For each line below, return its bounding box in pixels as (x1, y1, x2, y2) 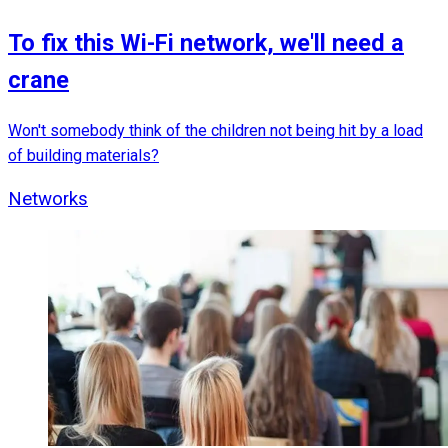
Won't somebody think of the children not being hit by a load (8, 121, 423, 141)
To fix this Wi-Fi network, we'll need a (8, 28, 404, 57)
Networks (8, 188, 88, 211)
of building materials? (8, 146, 159, 166)
